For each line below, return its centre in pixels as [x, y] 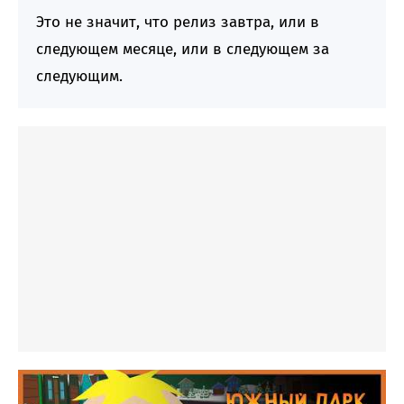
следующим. [79, 76]
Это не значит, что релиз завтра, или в [178, 22]
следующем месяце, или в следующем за [183, 49]
